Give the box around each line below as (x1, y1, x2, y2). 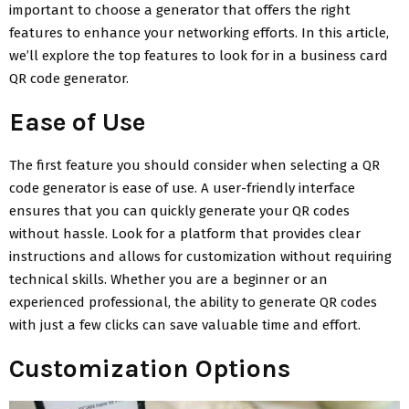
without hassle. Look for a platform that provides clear (9, 225, 361, 243)
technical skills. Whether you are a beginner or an (9, 271, 328, 288)
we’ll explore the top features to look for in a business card (9, 47, 388, 65)
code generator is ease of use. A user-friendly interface (9, 180, 355, 197)
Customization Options (9, 353, 290, 384)
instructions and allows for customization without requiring (9, 248, 392, 266)
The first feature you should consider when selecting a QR (9, 157, 380, 174)
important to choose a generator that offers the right (9, 2, 351, 19)
